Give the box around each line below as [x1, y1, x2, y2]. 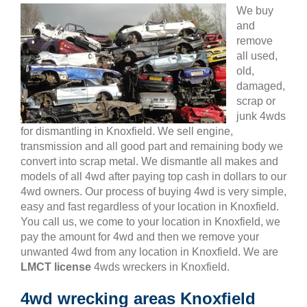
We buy [236, 5, 273, 16]
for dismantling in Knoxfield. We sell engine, [21, 125, 233, 137]
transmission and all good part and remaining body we [21, 140, 283, 152]
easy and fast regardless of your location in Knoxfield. [21, 201, 279, 212]
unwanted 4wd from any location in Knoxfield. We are [21, 246, 278, 258]
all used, [236, 50, 278, 62]
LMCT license [21, 261, 91, 273]
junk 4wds [236, 110, 286, 122]
